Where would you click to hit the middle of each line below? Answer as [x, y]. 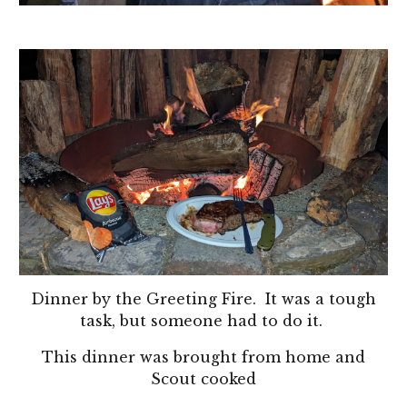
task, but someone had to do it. [203, 321]
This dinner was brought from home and [203, 357]
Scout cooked [203, 379]
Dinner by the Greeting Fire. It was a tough [203, 299]
